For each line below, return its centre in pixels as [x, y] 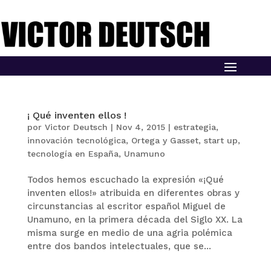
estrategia [194, 127]
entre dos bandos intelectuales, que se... [119, 246]
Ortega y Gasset [165, 140]
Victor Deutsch [76, 127]
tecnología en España [73, 153]
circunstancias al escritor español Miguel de [126, 206]
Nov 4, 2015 [140, 127]
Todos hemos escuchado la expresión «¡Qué [125, 179]
